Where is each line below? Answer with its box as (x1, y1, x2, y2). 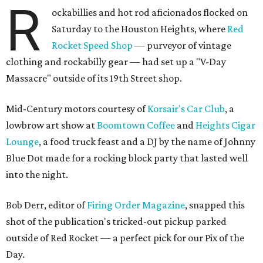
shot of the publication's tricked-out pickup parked (6, 215, 227, 227)
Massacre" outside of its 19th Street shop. (6, 72, 182, 84)
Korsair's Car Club (147, 103, 225, 114)
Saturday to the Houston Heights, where (52, 23, 228, 35)
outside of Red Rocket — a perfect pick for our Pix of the (6, 232, 244, 244)
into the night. (6, 168, 68, 180)
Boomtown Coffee (97, 119, 175, 131)
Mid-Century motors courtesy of (6, 103, 147, 114)
